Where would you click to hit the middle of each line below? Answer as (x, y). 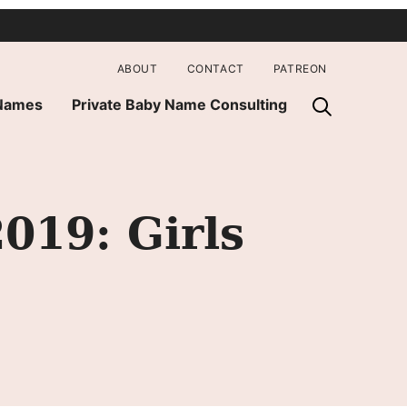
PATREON (300, 68)
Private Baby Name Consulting (179, 104)
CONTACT (215, 68)
